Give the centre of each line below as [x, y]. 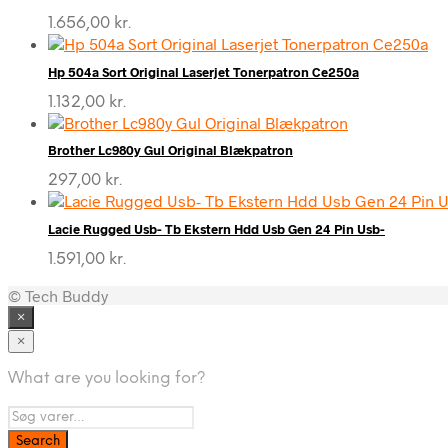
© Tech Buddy [58, 295]
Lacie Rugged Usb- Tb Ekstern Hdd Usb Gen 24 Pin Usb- [216, 228]
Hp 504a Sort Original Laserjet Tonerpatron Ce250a [203, 71]
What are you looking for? [107, 378]
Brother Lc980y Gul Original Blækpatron [170, 150]
